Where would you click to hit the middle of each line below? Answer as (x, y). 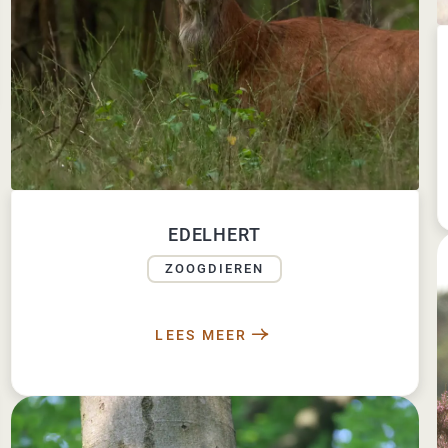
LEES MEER (201, 335)
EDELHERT (215, 235)
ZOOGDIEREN (215, 269)
